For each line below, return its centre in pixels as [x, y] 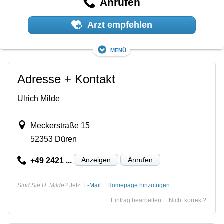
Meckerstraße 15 [60, 125]
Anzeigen [96, 160]
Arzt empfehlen [119, 25]
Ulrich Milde [39, 98]
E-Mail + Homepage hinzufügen [127, 185]
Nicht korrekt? [188, 200]
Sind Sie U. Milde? [43, 185]
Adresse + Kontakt [66, 79]
